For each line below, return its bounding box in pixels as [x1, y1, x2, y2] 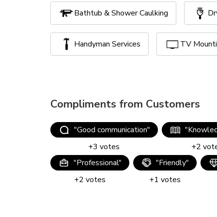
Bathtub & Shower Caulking [74, 8, 168, 18]
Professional [76, 157, 119, 168]
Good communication [77, 124, 147, 135]
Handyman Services [74, 39, 140, 49]
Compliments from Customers [50, 97, 200, 111]
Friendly [159, 157, 186, 168]
